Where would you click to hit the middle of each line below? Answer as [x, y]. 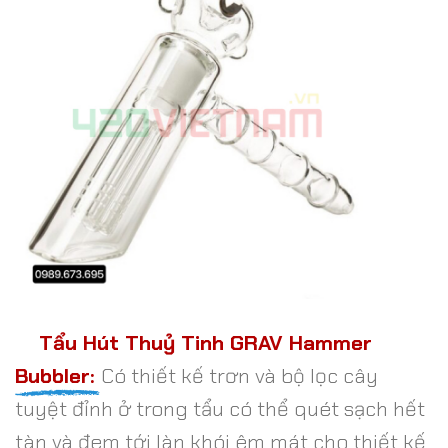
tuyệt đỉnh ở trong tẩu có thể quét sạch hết [220, 408]
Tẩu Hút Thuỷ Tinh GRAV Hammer [193, 342]
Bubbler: [58, 375]
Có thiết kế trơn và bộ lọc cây [239, 375]
